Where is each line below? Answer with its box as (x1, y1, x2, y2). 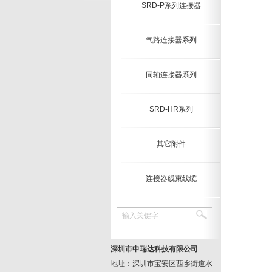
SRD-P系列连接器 (141, 1, 201, 10)
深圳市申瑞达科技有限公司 (110, 245, 198, 253)
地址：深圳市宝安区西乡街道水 (110, 259, 212, 268)
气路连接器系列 (146, 36, 197, 44)
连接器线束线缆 (146, 174, 197, 183)
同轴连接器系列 (146, 70, 197, 79)
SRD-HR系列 (149, 105, 193, 114)
